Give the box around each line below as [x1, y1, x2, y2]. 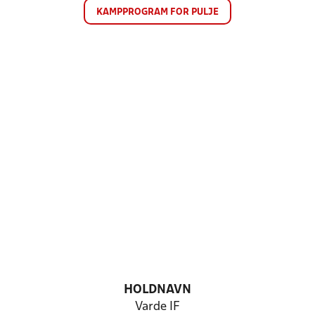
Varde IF [135, 301, 180, 313]
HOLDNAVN [124, 284, 191, 296]
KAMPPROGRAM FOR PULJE [96, 8, 219, 17]
